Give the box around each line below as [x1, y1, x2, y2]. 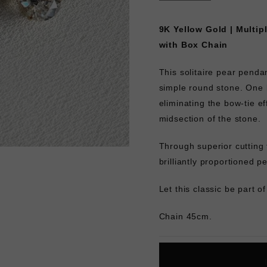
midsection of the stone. [159, 114, 261, 124]
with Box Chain [159, 40, 228, 50]
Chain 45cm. [159, 212, 212, 222]
